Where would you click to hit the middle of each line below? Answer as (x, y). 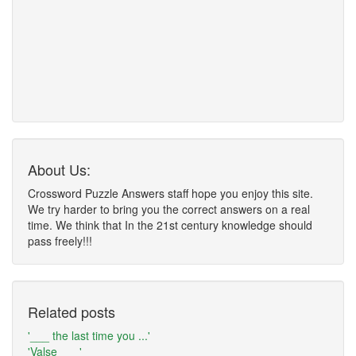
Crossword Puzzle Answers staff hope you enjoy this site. (170, 193)
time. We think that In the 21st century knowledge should (170, 225)
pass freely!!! (60, 241)
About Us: (59, 169)
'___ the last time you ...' (89, 335)
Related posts (72, 311)
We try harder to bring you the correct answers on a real (169, 209)
